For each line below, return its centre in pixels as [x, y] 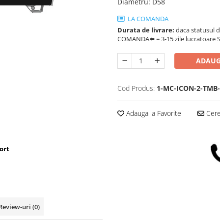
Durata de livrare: [146, 30]
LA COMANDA [147, 19]
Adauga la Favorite [153, 113]
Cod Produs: [136, 88]
